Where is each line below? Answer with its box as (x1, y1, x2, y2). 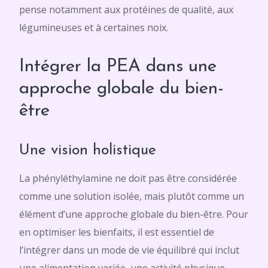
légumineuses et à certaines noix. (19, 21, 168, 34)
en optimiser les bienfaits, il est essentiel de (19, 226, 214, 239)
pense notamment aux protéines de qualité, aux (19, 3, 233, 16)
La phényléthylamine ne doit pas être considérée (19, 172, 237, 185)
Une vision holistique (19, 143, 156, 158)
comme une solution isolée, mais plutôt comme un (19, 190, 244, 203)
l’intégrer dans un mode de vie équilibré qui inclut (19, 243, 239, 257)
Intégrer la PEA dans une (19, 57, 217, 76)
